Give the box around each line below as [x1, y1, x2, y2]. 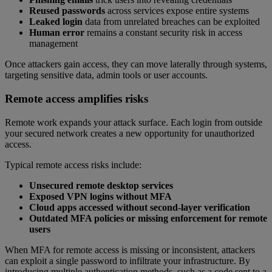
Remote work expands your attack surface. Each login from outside [5, 117, 262, 127]
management [29, 38, 78, 49]
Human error [29, 27, 84, 38]
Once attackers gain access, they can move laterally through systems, [5, 59, 267, 70]
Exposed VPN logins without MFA [29, 191, 172, 202]
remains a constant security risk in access [84, 27, 242, 38]
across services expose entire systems [105, 5, 249, 16]
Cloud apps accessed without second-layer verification [29, 202, 250, 212]
